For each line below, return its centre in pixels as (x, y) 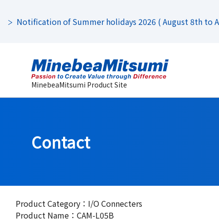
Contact (61, 142)
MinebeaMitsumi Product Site (79, 85)
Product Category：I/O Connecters (79, 203)
